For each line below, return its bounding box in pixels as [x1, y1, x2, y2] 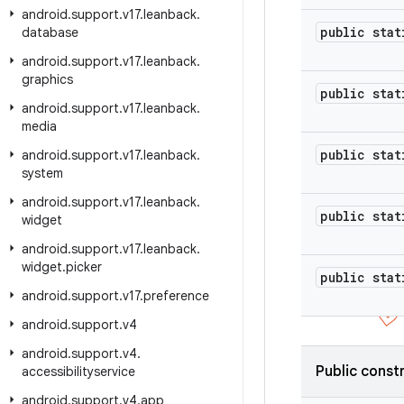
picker [66, 259, 102, 275]
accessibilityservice [22, 363, 135, 380]
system [22, 165, 63, 181]
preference [143, 288, 209, 304]
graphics [22, 71, 73, 87]
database [22, 24, 78, 41]
